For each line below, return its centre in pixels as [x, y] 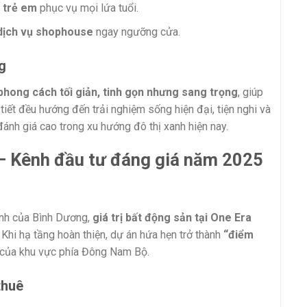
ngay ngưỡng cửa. [136, 32]
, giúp [250, 92]
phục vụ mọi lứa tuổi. [87, 8]
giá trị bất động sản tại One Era [172, 218]
